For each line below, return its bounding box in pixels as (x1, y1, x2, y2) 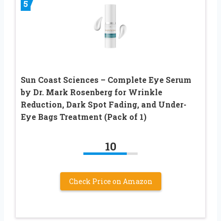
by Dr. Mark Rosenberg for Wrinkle (21, 86, 162, 97)
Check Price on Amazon (69, 176, 152, 186)
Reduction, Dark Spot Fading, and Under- (21, 99, 186, 110)
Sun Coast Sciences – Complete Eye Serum (21, 74, 191, 85)
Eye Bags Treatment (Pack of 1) (21, 111, 147, 122)
